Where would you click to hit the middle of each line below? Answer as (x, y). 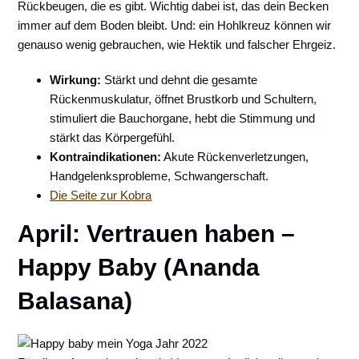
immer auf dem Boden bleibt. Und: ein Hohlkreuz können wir (175, 25)
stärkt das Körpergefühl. (113, 137)
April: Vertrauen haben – (157, 234)
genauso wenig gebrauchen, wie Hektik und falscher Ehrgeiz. (177, 44)
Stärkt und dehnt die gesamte (179, 80)
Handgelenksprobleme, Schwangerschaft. (159, 176)
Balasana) (75, 301)
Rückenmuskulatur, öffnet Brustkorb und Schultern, (184, 99)
